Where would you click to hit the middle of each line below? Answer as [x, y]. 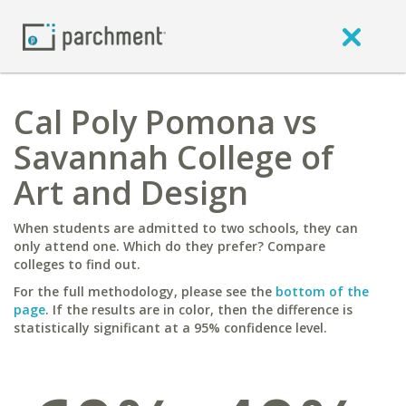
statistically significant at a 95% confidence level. [170, 328]
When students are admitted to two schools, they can [186, 228]
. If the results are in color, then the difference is [199, 309]
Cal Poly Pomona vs [165, 122]
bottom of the [322, 291]
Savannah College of [174, 157]
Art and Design [131, 193]
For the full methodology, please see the [145, 291]
